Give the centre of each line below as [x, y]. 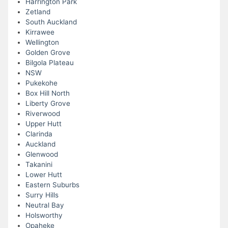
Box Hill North [47, 93]
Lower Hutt [44, 175]
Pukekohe [41, 83]
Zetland [38, 12]
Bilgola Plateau [49, 63]
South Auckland [51, 22]
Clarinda [39, 134]
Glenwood [41, 154]
